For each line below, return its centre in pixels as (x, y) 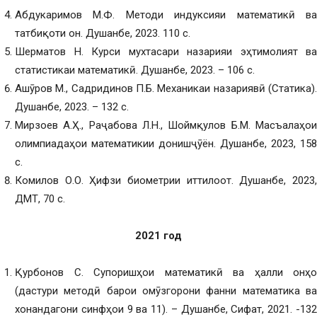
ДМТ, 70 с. (40, 199)
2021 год (158, 236)
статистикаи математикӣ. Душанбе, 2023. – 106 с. (135, 70)
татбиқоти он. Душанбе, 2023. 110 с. (103, 33)
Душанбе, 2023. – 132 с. (72, 107)
